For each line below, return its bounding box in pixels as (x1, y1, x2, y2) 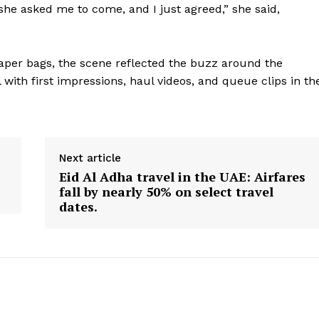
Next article (59, 151, 122, 164)
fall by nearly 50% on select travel (59, 182, 274, 200)
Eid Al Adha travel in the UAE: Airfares (59, 167, 306, 185)
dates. (59, 197, 98, 215)
